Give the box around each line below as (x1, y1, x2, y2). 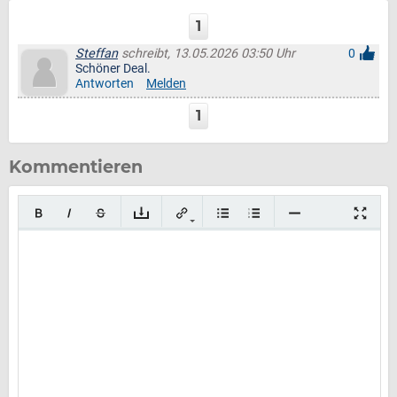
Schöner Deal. (75, 61, 151, 76)
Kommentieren (9, 156, 143, 177)
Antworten (75, 76, 134, 91)
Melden (146, 76, 186, 91)
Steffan (75, 46, 118, 61)
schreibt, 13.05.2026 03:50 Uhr (118, 46, 295, 61)
